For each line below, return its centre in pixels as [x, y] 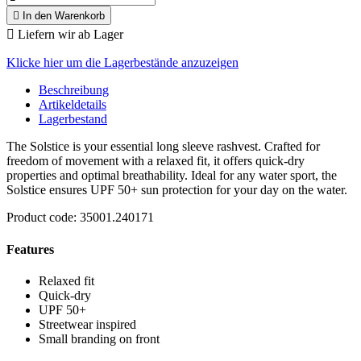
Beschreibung [74, 90]
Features [30, 249]
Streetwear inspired [87, 324]
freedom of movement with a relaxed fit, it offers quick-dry [156, 161]
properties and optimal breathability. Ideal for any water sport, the [172, 176]
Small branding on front [99, 338]
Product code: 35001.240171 [80, 218]
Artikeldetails [73, 105]
